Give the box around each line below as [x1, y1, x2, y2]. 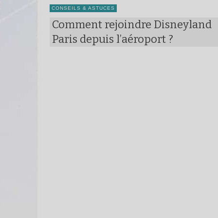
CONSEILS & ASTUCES [52, 5, 115, 11]
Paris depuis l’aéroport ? [52, 33, 173, 46]
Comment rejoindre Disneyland [52, 18, 212, 31]
